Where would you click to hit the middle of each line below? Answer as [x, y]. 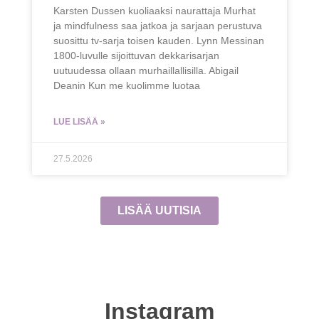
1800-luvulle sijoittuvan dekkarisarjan [136, 55]
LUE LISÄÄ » [79, 121]
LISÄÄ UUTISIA [159, 210]
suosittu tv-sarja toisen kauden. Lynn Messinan [158, 40]
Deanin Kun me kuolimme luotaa [126, 85]
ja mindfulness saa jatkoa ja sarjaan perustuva [157, 25]
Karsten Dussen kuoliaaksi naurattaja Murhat [154, 10]
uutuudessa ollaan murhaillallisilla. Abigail [146, 70]
